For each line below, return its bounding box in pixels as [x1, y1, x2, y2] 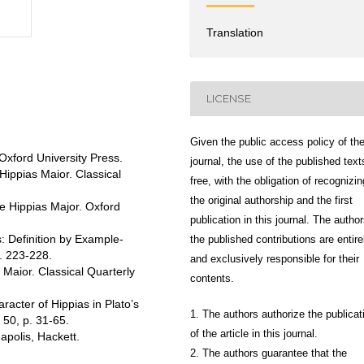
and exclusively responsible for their [190, 252, 359, 265]
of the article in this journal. [190, 327, 318, 340]
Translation [206, 25, 264, 39]
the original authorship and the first [190, 193, 353, 206]
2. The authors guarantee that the [190, 346, 347, 359]
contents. [190, 271, 234, 284]
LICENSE [206, 92, 252, 106]
